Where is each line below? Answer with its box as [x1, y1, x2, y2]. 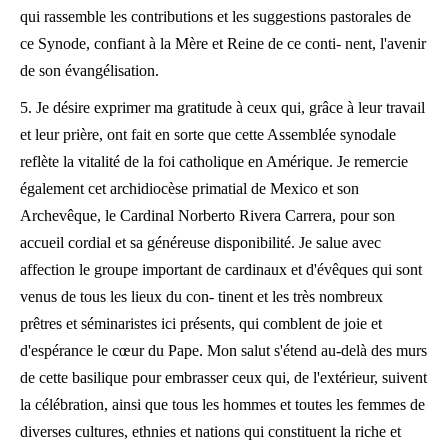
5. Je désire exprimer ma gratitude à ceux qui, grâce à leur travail [20, 99, 425, 116]
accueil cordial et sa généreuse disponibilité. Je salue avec [20, 234, 381, 251]
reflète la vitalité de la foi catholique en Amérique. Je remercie [20, 153, 408, 170]
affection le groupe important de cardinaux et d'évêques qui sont [20, 261, 422, 278]
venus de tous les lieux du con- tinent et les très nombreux [20, 288, 383, 305]
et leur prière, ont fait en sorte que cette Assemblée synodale [20, 126, 396, 143]
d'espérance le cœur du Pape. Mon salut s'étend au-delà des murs [20, 342, 427, 359]
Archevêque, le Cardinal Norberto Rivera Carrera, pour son [20, 207, 395, 224]
